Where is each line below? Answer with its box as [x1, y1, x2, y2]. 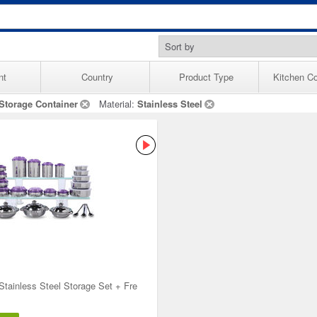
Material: [99, 97, 137, 110]
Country [81, 70, 113, 83]
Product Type [179, 70, 234, 83]
